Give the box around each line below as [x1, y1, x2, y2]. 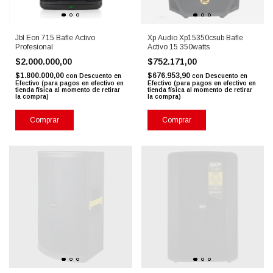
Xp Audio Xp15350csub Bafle [147, 33, 243, 42]
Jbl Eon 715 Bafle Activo [15, 33, 95, 42]
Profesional [15, 42, 53, 51]
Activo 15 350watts [147, 42, 210, 51]
